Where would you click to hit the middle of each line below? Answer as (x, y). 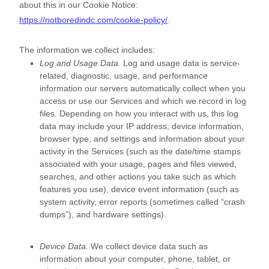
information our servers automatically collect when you (143, 89)
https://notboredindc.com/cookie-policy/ (93, 20)
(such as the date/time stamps (183, 152)
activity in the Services (82, 152)
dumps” (54, 215)
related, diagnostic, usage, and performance (124, 76)
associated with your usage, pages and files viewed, (138, 164)
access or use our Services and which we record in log (143, 101)
